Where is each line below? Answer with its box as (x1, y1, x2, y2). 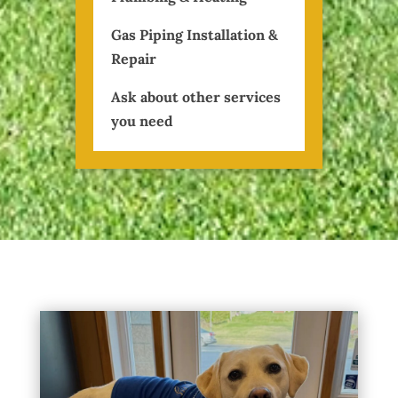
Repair (111, 49, 157, 68)
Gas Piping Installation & (111, 25, 279, 44)
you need (111, 111, 174, 130)
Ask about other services (111, 87, 282, 106)
